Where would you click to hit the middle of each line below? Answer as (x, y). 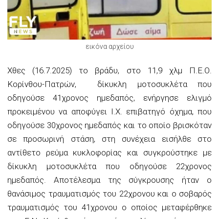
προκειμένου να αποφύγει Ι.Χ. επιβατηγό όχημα (100, 111)
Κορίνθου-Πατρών (41, 84)
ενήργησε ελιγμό (177, 98)
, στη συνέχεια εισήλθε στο (153, 139)
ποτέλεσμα (83, 180)
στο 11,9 (148, 70)
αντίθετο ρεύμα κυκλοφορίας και (76, 152)
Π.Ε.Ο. (197, 70)
